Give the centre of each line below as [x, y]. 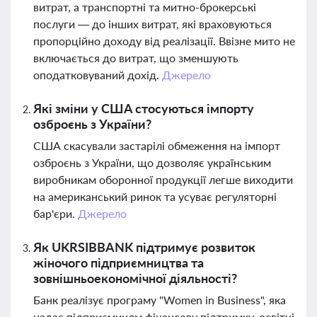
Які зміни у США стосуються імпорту [144, 108]
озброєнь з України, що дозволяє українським [152, 162]
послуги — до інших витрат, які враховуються [152, 24]
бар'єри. [56, 213]
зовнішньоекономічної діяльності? [135, 278]
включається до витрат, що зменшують [136, 58]
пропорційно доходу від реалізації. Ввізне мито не [164, 41]
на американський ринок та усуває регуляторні [155, 196]
